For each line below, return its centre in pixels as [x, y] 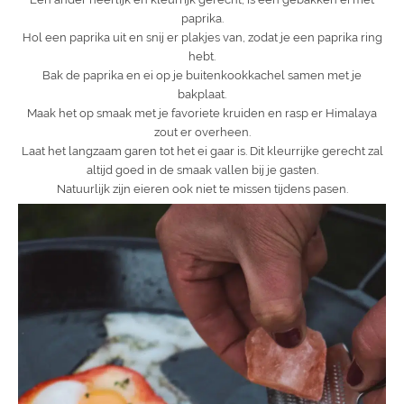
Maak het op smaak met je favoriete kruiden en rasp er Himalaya [202, 113]
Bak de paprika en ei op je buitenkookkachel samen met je [202, 75]
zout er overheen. [202, 132]
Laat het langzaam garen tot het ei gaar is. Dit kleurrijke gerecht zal [202, 151]
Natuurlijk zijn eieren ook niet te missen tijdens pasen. [202, 188]
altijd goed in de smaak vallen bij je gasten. [202, 170]
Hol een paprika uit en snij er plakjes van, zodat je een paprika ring [202, 37]
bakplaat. [202, 94]
